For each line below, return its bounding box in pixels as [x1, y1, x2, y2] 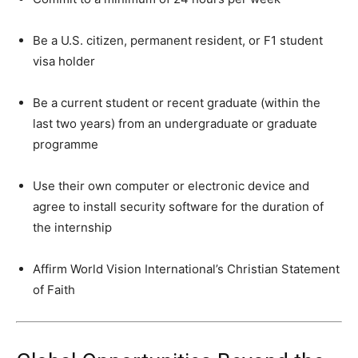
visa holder [33, 53, 95, 69]
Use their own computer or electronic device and [33, 177, 309, 193]
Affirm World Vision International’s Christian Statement [33, 261, 340, 276]
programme [33, 136, 98, 152]
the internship [33, 219, 112, 235]
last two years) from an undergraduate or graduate [33, 115, 317, 131]
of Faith [33, 281, 75, 297]
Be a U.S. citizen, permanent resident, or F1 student [33, 32, 323, 48]
